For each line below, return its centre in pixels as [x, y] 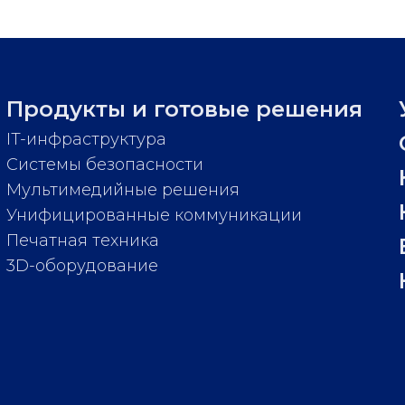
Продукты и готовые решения [184, 109]
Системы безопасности [104, 165]
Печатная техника [82, 241]
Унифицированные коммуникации [154, 216]
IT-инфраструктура [86, 140]
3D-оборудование [82, 266]
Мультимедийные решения [122, 190]
